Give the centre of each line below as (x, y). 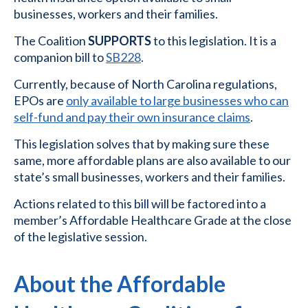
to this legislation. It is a (214, 41)
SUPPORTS (120, 41)
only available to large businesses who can (177, 101)
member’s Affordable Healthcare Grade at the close (153, 220)
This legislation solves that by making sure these (142, 144)
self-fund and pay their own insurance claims (132, 117)
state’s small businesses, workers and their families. (150, 177)
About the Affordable (120, 284)
